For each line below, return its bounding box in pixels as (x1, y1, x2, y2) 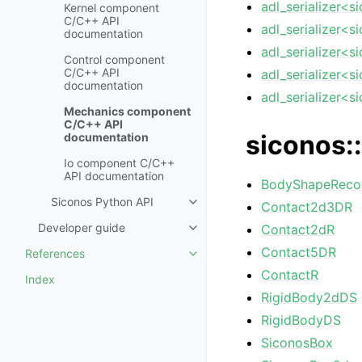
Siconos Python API (51, 195, 154, 208)
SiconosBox (261, 335, 334, 351)
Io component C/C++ (64, 156, 175, 170)
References (25, 246, 85, 260)
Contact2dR (261, 221, 335, 238)
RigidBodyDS (261, 312, 342, 328)
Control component (64, 53, 165, 66)
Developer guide (38, 221, 125, 234)
